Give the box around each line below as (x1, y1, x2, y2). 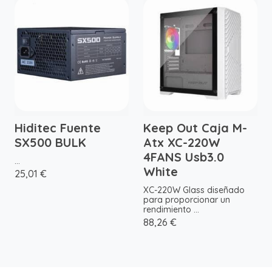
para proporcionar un (143, 194, 230, 206)
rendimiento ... (143, 204, 199, 216)
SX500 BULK (15, 135, 86, 151)
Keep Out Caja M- (143, 120, 247, 136)
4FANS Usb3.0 (143, 149, 224, 165)
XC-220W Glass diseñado (143, 185, 245, 196)
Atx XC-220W (143, 135, 220, 151)
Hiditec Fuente (15, 120, 101, 136)
